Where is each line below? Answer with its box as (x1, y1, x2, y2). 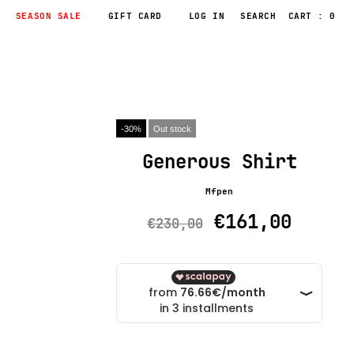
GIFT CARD (107, 10, 162, 22)
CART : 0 (288, 10, 336, 22)
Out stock (153, 124, 191, 134)
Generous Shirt (141, 149, 297, 175)
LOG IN (188, 10, 225, 22)
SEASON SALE (15, 10, 81, 22)
